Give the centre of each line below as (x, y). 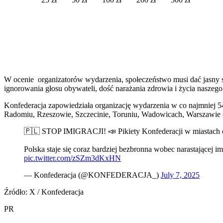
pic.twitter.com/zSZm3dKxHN (72, 158)
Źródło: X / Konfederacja (44, 192)
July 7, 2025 (180, 175)
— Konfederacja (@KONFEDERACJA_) (92, 175)
